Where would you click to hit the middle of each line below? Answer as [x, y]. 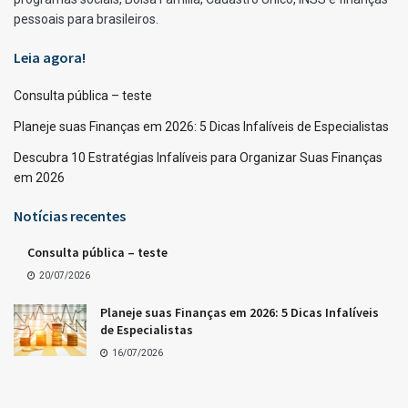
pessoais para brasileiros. [86, 19]
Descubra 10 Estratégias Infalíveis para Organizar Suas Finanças [198, 157]
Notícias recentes [70, 215]
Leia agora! [50, 57]
